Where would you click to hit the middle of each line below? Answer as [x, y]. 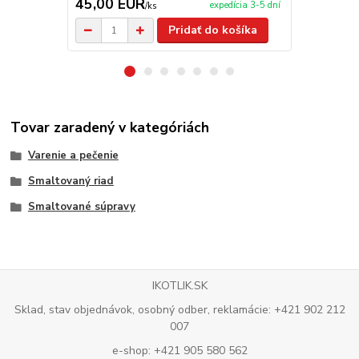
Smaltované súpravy [81, 206]
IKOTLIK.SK [179, 286]
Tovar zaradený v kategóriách [110, 128]
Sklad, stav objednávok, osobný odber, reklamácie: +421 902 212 [179, 309]
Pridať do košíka [213, 30]
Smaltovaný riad [71, 181]
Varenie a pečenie [73, 156]
